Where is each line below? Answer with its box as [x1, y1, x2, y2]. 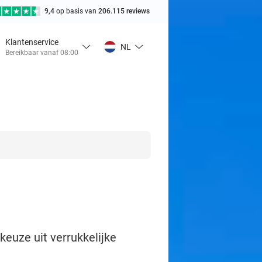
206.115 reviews [98, 7, 150, 15]
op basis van [56, 7, 98, 15]
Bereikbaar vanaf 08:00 [5, 48, 78, 57]
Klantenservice [5, 37, 58, 47]
